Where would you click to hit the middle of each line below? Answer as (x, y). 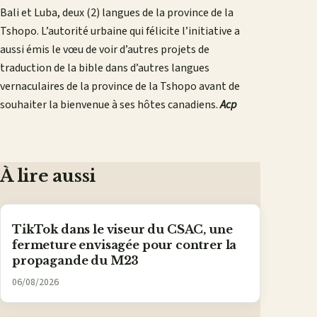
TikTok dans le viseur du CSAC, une (122, 229)
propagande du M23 (76, 260)
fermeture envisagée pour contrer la (125, 244)
